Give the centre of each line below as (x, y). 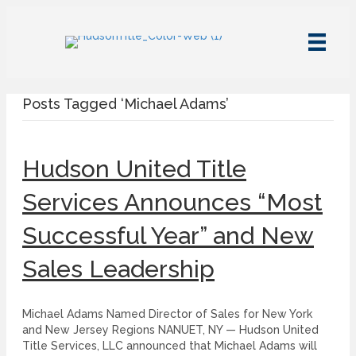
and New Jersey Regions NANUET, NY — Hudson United (170, 330)
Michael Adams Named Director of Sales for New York (167, 314)
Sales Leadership (118, 269)
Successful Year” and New (168, 236)
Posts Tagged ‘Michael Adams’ (126, 104)
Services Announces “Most (172, 203)
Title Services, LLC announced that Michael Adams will (170, 346)
